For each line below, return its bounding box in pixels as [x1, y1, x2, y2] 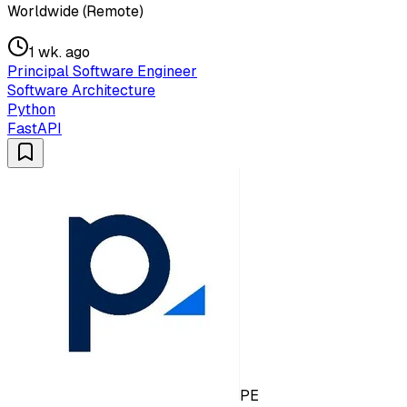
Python [7, 100, 55, 120]
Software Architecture [7, 81, 155, 101]
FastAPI [7, 119, 62, 139]
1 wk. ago [29, 43, 90, 63]
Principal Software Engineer [7, 62, 197, 82]
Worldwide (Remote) [7, 2, 144, 22]
